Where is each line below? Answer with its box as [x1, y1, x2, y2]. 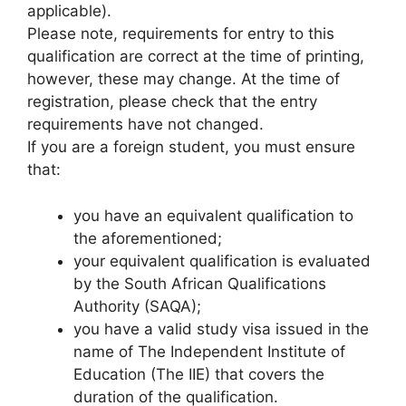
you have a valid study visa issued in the [73, 319, 369, 338]
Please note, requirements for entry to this [27, 24, 334, 43]
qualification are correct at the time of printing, [27, 47, 364, 65]
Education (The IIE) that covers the [73, 364, 324, 383]
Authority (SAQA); [73, 296, 201, 315]
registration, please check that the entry [27, 92, 317, 111]
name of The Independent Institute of [73, 342, 345, 361]
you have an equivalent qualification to [73, 206, 353, 225]
